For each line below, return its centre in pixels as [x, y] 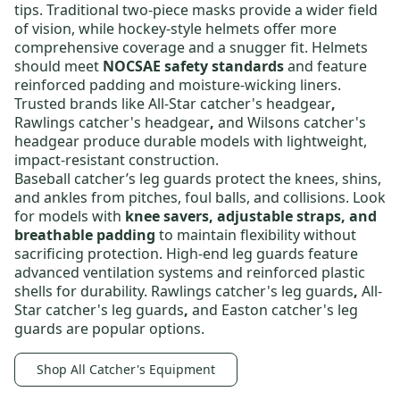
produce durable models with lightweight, [223, 142]
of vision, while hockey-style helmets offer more [175, 29]
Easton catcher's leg [290, 310]
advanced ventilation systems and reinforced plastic [190, 273]
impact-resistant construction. [117, 160]
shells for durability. [83, 292]
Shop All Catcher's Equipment [126, 370]
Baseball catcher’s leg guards [113, 179]
